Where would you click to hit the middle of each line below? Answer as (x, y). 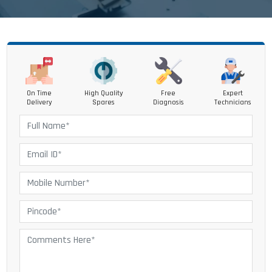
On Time (39, 93)
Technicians (233, 102)
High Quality (104, 93)
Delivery (39, 102)
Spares (104, 102)
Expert (233, 93)
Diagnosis (168, 102)
